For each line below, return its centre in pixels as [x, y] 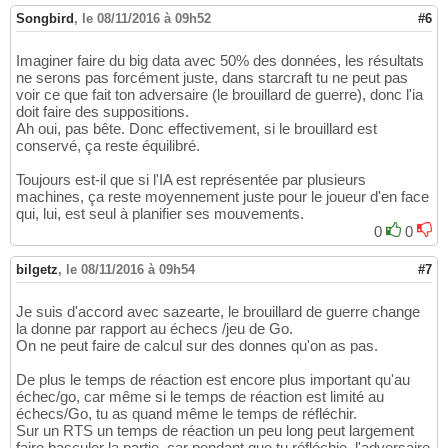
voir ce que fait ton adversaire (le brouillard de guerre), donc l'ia [219, 95]
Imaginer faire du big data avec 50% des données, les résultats [220, 61]
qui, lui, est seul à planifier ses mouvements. [160, 214]
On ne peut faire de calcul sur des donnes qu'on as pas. [197, 346]
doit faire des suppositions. [102, 112]
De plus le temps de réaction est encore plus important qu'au [213, 380]
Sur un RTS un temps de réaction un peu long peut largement [215, 431]
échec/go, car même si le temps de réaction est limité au [200, 397]
